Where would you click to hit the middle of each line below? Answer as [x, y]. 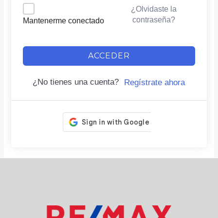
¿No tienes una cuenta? [78, 82]
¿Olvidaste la [154, 9]
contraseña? [154, 20]
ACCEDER [109, 55]
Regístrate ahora [154, 82]
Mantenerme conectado [64, 20]
